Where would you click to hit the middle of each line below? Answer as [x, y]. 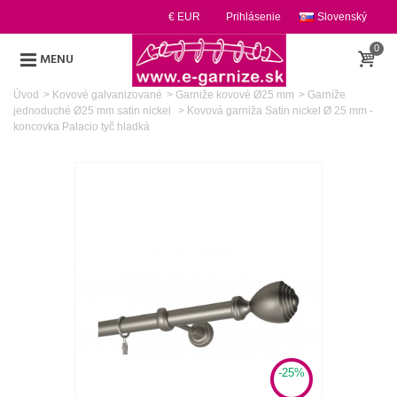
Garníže [327, 95]
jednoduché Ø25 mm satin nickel [93, 111]
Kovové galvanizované [107, 95]
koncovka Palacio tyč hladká [82, 127]
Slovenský [342, 17]
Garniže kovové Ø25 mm [235, 95]
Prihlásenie [253, 17]
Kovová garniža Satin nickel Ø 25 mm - [280, 111]
